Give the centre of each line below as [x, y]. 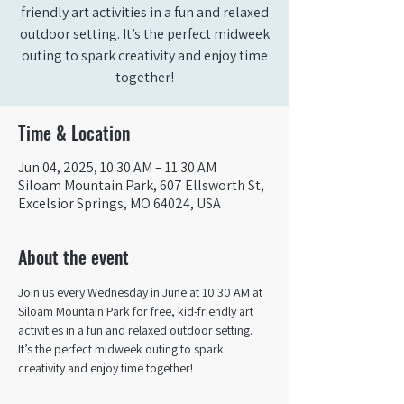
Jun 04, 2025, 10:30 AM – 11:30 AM [117, 167]
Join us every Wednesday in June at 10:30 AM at [142, 292]
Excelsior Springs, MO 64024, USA [119, 203]
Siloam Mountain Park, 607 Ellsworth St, [141, 185]
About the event [73, 257]
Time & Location [74, 133]
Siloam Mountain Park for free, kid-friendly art [137, 311]
